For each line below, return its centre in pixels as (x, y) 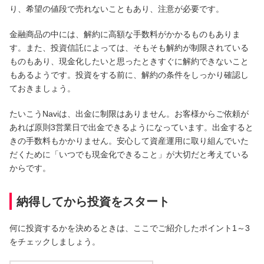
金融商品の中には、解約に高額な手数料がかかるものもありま (125, 34)
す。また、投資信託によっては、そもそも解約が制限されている (129, 47)
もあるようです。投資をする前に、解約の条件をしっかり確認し (129, 75)
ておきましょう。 (42, 88)
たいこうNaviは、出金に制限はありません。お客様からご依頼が (129, 113)
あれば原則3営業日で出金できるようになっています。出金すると (131, 127)
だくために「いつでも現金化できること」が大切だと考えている (129, 154)
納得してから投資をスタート (93, 201)
